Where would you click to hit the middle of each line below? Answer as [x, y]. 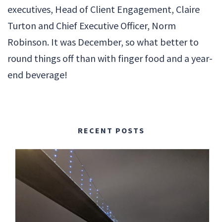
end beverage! [37, 75]
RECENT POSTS [111, 131]
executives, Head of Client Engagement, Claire [104, 9]
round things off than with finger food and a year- [110, 58]
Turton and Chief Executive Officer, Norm [92, 26]
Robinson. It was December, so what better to [103, 42]
